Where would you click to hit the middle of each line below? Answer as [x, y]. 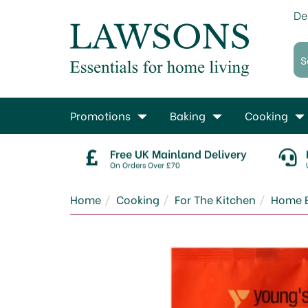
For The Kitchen [215, 199]
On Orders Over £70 [145, 164]
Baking [188, 115]
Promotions [100, 115]
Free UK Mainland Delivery [178, 153]
